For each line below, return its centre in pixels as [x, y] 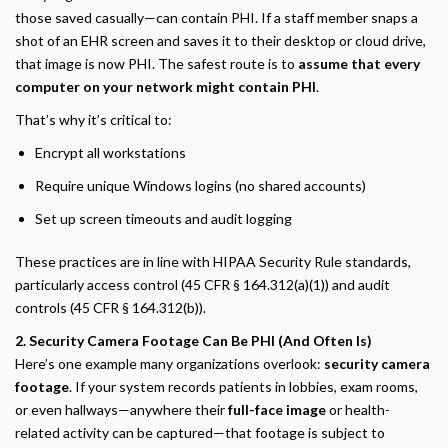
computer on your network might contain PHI [165, 86]
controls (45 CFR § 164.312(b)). [110, 307]
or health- [358, 409]
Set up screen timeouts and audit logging [163, 218]
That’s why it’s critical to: [93, 119]
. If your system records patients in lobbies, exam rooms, [243, 386]
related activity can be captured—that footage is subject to [200, 432]
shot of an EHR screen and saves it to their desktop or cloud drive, [220, 40]
